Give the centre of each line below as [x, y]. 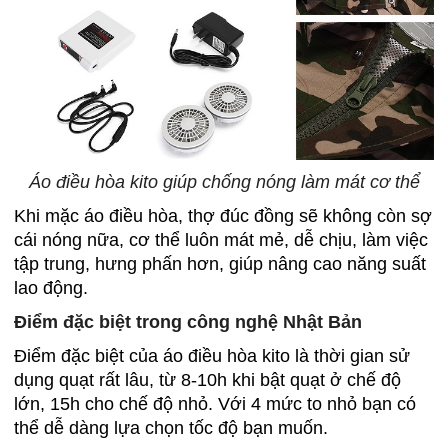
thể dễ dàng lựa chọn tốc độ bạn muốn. [171, 427]
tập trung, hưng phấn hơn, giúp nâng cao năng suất [220, 263]
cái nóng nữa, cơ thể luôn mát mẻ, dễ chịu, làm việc [221, 239]
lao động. [51, 287]
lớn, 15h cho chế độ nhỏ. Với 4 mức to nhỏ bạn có [215, 403]
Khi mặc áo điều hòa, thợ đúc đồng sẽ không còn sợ [223, 215]
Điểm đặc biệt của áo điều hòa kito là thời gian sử [212, 355]
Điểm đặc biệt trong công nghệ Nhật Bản [188, 321]
